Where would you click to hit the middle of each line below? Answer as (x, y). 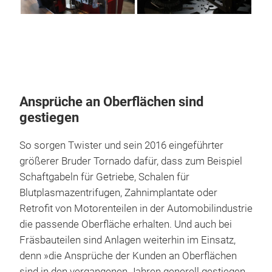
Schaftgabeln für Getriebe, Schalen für (104, 177)
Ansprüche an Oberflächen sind (111, 101)
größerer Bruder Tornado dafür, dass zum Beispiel (131, 161)
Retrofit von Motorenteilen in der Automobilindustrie (136, 208)
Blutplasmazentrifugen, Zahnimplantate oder (118, 192)
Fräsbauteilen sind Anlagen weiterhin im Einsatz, (127, 240)
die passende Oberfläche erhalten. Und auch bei (126, 224)
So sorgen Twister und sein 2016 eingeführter (121, 145)
